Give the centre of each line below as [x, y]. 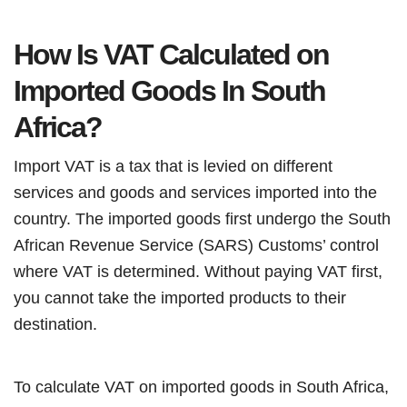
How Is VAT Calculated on [171, 55]
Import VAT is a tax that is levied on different [173, 166]
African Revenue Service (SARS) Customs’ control [196, 245]
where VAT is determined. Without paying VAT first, [198, 271]
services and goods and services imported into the [195, 192]
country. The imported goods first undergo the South [202, 218]
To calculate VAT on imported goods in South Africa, [201, 387]
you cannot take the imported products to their [180, 298]
